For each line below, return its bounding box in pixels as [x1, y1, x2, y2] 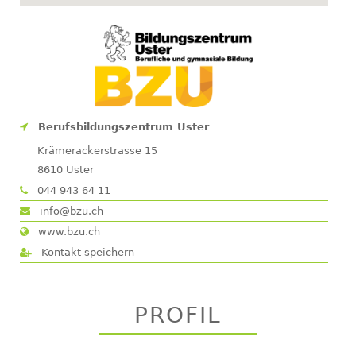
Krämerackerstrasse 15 [37, 145, 157, 157]
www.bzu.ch [35, 226, 100, 238]
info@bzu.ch [37, 205, 103, 218]
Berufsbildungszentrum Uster [38, 121, 209, 133]
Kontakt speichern [38, 246, 134, 259]
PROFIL [134, 302, 222, 329]
